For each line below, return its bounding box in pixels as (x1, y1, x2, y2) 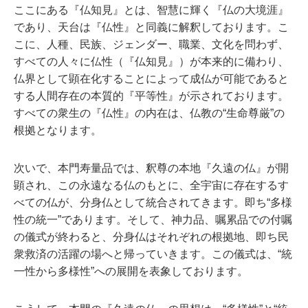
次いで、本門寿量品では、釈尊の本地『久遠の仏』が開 (14, 162, 289, 174)
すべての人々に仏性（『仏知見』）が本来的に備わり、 (14, 56, 289, 67)
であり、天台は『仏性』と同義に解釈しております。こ (14, 21, 289, 33)
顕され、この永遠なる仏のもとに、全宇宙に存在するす (14, 179, 289, 191)
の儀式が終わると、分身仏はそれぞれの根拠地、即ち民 (14, 231, 289, 243)
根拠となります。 (14, 124, 102, 136)
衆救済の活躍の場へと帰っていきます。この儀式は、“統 (14, 248, 292, 260)
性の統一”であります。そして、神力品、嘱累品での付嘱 (14, 214, 292, 225)
